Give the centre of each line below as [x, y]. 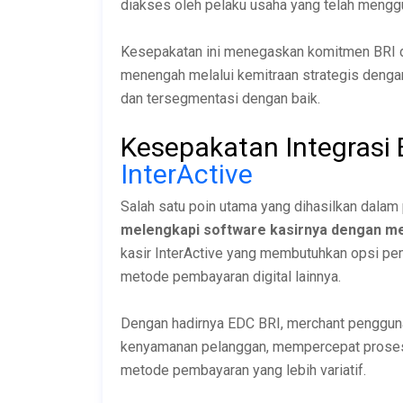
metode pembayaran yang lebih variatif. [243, 370]
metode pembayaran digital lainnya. [231, 276]
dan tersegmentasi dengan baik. [220, 98]
